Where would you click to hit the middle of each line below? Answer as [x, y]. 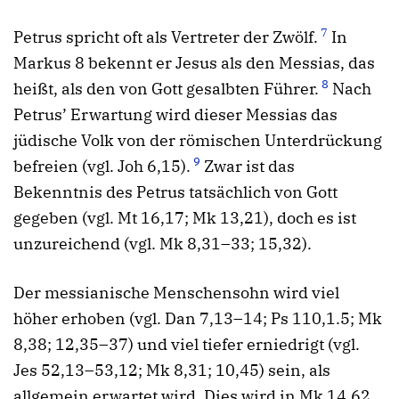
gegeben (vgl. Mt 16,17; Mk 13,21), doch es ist [185, 218]
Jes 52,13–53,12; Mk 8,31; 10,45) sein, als [172, 370]
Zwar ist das [248, 167]
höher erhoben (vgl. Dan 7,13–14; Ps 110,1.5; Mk [198, 319]
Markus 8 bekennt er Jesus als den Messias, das [194, 63]
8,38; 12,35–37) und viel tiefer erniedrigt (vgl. [187, 345]
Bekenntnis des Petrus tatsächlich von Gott [175, 192]
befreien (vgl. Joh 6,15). [102, 167]
